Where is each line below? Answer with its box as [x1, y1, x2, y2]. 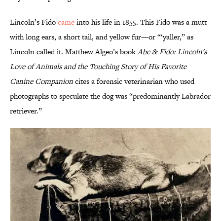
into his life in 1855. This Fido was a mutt [74, 17, 207, 28]
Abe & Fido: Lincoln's [138, 46, 207, 57]
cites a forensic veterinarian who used [73, 76, 194, 87]
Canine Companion [10, 76, 73, 87]
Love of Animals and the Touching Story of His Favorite [10, 61, 186, 72]
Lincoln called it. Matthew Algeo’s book [10, 46, 138, 57]
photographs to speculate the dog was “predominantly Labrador [10, 91, 211, 102]
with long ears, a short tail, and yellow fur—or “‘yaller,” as [10, 32, 193, 42]
